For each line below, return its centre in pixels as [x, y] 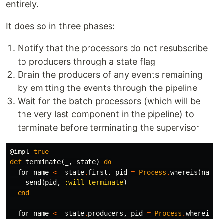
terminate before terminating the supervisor [109, 127]
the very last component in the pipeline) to [106, 114]
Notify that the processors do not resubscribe [113, 48]
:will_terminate [94, 182]
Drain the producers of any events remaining [110, 74]
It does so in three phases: [60, 26]
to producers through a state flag [87, 61]
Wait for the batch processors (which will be [109, 101]
